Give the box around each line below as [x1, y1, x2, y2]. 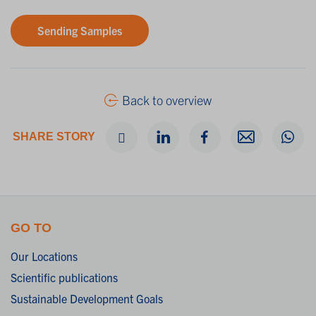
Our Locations [11, 248, 78, 263]
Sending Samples [37, 23, 122, 38]
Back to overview [122, 91, 212, 108]
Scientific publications [11, 269, 118, 284]
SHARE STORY [12, 130, 95, 143]
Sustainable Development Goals [11, 291, 163, 305]
